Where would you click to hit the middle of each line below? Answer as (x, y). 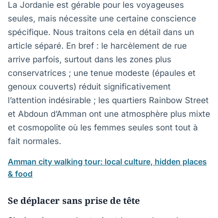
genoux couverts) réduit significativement (89, 87)
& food (20, 174)
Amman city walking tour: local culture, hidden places (107, 162)
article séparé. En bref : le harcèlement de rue (97, 46)
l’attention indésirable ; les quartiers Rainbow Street (108, 100)
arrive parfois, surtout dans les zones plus (90, 59)
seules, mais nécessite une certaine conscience (102, 18)
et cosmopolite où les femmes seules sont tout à (103, 127)
